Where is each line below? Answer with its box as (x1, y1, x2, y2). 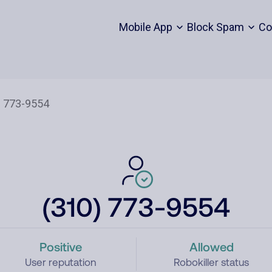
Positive (39, 239, 82, 254)
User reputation (24, 256, 97, 268)
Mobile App (118, 21, 172, 33)
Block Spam (186, 21, 244, 33)
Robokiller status (174, 256, 250, 268)
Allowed (189, 239, 234, 254)
